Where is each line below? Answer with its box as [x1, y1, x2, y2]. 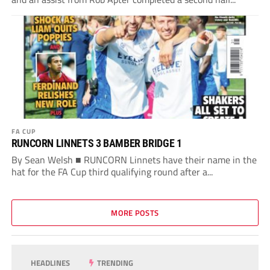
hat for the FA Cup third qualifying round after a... [11, 165, 213, 180]
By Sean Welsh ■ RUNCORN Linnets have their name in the [11, 152, 257, 168]
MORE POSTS [111, 207, 159, 219]
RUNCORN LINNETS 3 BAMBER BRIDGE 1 [11, 137, 182, 150]
